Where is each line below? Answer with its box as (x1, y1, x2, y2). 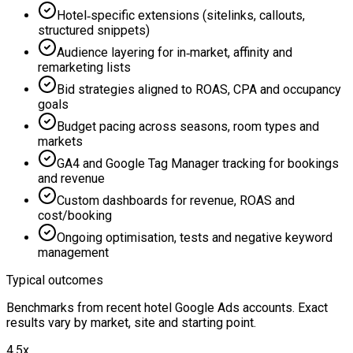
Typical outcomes (6, 272, 103, 288)
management (38, 244, 109, 260)
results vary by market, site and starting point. (6, 314, 256, 330)
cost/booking (38, 207, 112, 223)
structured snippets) (38, 22, 150, 38)
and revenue (38, 170, 105, 186)
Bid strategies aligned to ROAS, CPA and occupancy (57, 81, 341, 97)
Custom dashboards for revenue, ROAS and (57, 192, 295, 208)
